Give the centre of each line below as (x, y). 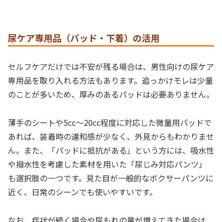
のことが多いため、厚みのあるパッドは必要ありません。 (111, 94)
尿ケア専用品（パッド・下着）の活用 (84, 37)
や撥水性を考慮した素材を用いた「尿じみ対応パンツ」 (107, 164)
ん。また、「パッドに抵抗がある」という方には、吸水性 (111, 150)
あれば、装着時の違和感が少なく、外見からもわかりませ (111, 137)
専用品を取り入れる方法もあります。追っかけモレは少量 (111, 81)
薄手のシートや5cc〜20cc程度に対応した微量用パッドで (110, 123)
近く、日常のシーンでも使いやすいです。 (83, 192)
